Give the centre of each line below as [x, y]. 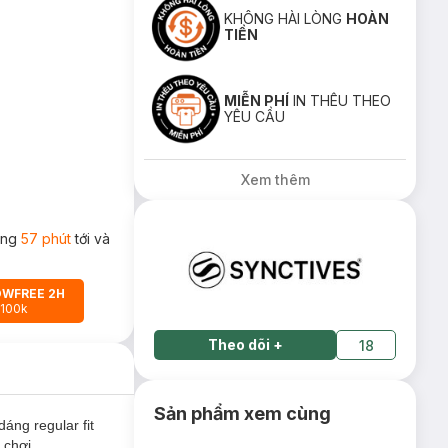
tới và [90, 238]
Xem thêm [275, 179]
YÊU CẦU [255, 116]
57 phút [45, 238]
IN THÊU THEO [340, 100]
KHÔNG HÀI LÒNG [285, 18]
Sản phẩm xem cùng [243, 414]
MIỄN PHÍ [257, 100]
